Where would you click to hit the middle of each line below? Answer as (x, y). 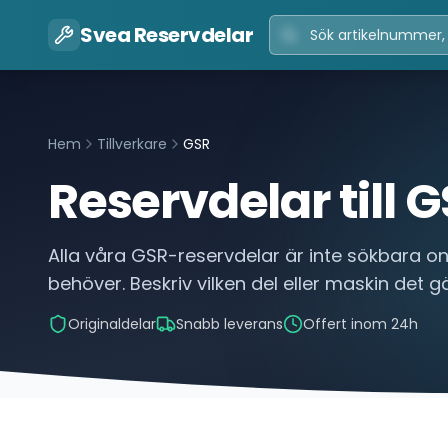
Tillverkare (132, 144)
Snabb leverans (229, 324)
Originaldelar (112, 324)
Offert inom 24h (360, 324)
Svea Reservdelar (166, 35)
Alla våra (89, 255)
